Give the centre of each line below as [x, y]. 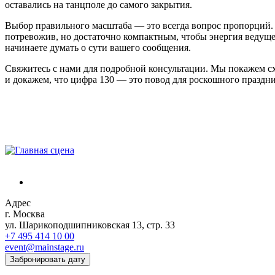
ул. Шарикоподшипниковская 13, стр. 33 [90, 225]
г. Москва [25, 214]
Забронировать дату [48, 259]
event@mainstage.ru [45, 247]
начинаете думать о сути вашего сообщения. [98, 47]
